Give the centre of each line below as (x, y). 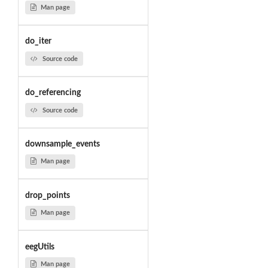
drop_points (47, 195)
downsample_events (62, 144)
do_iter (38, 42)
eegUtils (39, 247)
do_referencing (53, 93)
